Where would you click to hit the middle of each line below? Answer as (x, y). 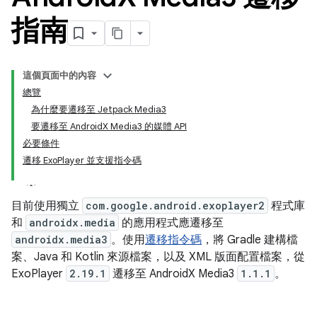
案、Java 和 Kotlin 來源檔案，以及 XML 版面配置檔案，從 (158, 257)
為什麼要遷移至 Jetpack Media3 (99, 109)
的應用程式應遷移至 (171, 223)
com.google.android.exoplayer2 (175, 206)
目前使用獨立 (47, 206)
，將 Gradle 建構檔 (250, 240)
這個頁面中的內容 (59, 75)
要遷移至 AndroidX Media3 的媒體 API (109, 126)
